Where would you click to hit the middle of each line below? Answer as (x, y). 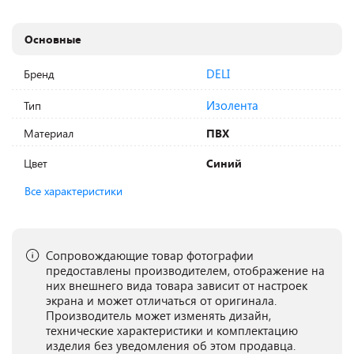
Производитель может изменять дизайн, (158, 315)
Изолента (232, 105)
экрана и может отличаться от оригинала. (161, 300)
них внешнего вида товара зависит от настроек (177, 285)
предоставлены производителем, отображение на (185, 270)
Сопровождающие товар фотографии (150, 255)
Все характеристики (73, 191)
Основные (53, 39)
